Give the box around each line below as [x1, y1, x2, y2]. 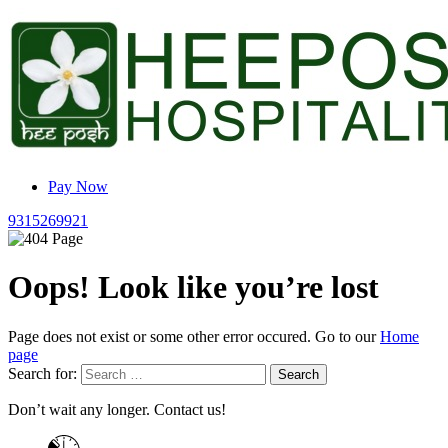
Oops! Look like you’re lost [8, 269, 379, 306]
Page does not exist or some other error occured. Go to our [8, 327, 376, 345]
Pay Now [48, 178, 108, 195]
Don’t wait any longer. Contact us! [8, 400, 226, 418]
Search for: [8, 364, 77, 382]
